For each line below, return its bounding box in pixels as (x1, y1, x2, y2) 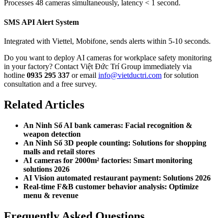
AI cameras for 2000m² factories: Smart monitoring (23, 156, 192, 164)
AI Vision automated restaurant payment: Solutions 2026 (23, 173, 211, 182)
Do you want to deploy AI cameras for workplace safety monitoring (4, 53, 212, 62)
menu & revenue (23, 191, 78, 200)
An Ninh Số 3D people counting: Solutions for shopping (23, 138, 206, 147)
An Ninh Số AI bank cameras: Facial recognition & (23, 121, 192, 129)
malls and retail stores (23, 147, 95, 156)
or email (70, 71, 98, 79)
